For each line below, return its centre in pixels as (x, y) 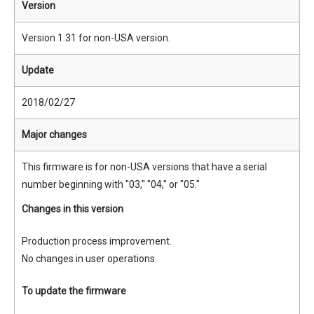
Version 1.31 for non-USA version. (96, 38)
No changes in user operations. (89, 259)
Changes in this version (73, 209)
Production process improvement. (97, 241)
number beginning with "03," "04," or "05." (111, 184)
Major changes (54, 135)
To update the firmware (74, 291)
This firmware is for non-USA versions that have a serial (144, 167)
